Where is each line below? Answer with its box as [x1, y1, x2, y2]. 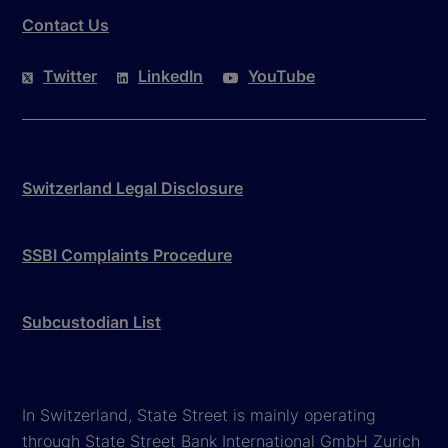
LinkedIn [138, 66, 203, 87]
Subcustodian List [22, 312, 161, 333]
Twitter [43, 66, 97, 87]
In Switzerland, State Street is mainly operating [22, 405, 376, 426]
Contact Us [22, 15, 109, 36]
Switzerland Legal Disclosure [22, 178, 243, 199]
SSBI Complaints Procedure [22, 245, 232, 266]
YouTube [248, 66, 315, 87]
